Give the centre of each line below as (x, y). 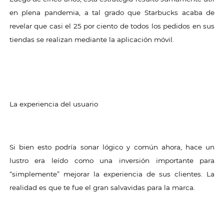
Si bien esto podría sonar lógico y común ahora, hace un (112, 147)
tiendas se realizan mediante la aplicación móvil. (91, 39)
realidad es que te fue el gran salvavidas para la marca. (102, 187)
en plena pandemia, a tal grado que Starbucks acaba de (112, 12)
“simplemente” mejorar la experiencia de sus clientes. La (112, 174)
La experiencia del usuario (53, 104)
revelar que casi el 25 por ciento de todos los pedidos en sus (112, 26)
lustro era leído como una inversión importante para (112, 160)
